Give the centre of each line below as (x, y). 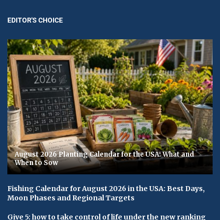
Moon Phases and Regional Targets (71, 198)
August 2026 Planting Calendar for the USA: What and (104, 154)
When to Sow (36, 163)
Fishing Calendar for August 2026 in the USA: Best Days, (106, 188)
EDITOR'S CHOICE (35, 20)
